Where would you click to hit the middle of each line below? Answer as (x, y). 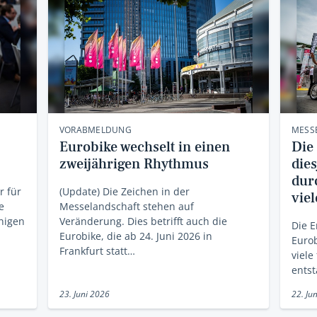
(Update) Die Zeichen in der (124, 192)
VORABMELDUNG (95, 130)
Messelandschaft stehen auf (126, 207)
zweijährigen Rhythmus (134, 165)
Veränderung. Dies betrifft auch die (143, 221)
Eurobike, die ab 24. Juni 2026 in (136, 236)
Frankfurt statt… (97, 251)
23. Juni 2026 (84, 294)
